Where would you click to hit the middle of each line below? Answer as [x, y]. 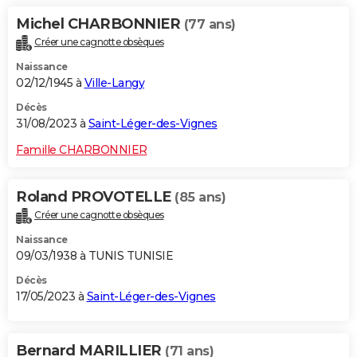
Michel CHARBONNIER [100, 24]
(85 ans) [200, 197]
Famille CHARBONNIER [82, 149]
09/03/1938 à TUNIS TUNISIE [94, 255]
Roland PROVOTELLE [95, 196]
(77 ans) [210, 24]
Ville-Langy [114, 82]
